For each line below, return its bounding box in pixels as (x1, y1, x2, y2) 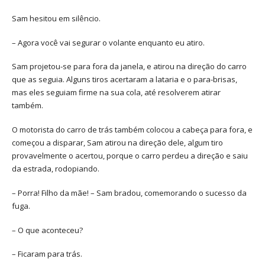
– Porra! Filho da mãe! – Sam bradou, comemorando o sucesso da (12, 187, 247, 198)
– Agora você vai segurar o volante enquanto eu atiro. (12, 37, 205, 48)
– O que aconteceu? (12, 224, 83, 235)
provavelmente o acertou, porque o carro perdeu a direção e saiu (12, 150, 248, 161)
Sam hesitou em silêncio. (12, 12, 101, 24)
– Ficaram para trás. (12, 248, 82, 260)
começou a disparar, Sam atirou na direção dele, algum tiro (12, 137, 223, 148)
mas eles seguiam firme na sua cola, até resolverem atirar (12, 87, 221, 98)
